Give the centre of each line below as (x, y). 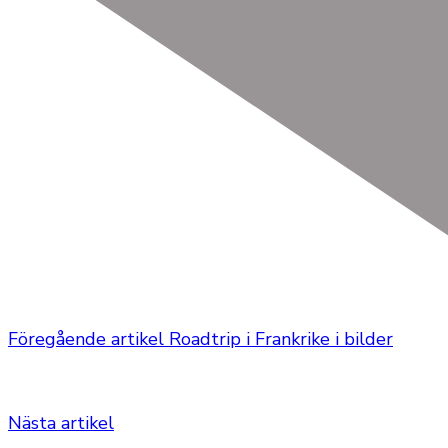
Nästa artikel (61, 422)
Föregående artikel (86, 338)
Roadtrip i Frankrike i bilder (281, 338)
